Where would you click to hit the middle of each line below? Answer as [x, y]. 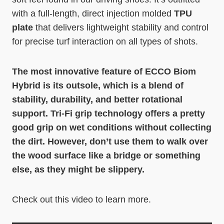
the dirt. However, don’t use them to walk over [110, 142]
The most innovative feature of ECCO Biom [104, 72]
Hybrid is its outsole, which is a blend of [98, 86]
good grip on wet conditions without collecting [112, 128]
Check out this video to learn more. [81, 200]
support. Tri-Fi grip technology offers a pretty [108, 114]
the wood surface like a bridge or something [106, 156]
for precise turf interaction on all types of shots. [105, 42]
